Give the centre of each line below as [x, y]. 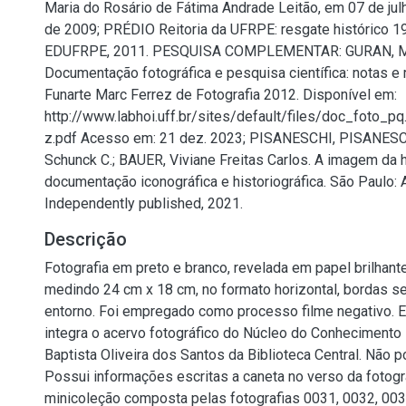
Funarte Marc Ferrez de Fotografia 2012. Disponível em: [221, 95]
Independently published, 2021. [144, 203]
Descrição [86, 239]
